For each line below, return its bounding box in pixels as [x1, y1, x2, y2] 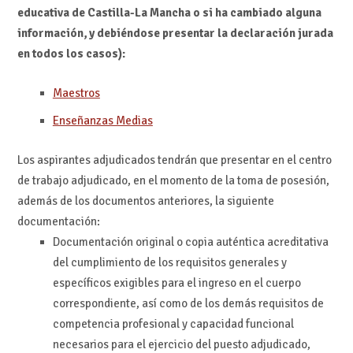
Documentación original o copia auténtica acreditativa [52, 235, 329, 250]
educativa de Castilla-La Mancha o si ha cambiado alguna [17, 5, 321, 20]
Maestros [52, 86, 100, 101]
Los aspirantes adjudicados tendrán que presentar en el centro [17, 153, 332, 168]
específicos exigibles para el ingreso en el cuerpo [52, 276, 301, 291]
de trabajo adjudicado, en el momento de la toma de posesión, [17, 173, 329, 188]
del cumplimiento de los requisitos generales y [52, 255, 287, 270]
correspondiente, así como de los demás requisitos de [52, 296, 324, 311]
